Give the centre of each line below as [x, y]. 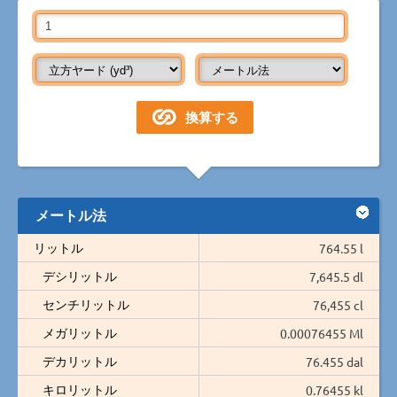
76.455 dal [335, 361]
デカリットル [80, 360]
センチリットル [86, 304]
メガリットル [80, 332]
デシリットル [80, 275]
